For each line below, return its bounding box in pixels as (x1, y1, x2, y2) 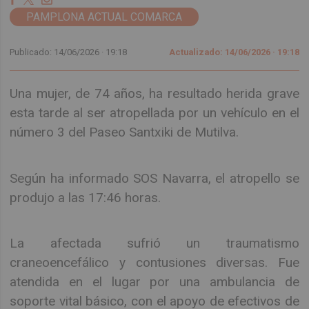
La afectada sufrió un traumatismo (10, 235, 299, 252)
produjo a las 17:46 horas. (10, 189, 161, 206)
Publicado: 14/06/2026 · (10, 47, 106, 58)
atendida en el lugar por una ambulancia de (10, 274, 299, 290)
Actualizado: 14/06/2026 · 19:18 (168, 47, 299, 58)
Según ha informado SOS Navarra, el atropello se (10, 170, 299, 186)
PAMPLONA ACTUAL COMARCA (26, 10, 183, 23)
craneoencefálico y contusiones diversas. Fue (10, 255, 299, 271)
